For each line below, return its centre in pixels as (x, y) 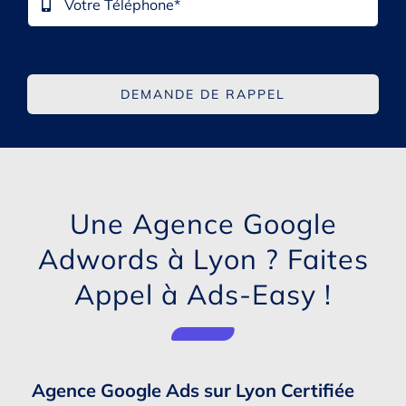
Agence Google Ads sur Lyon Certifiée (193, 390)
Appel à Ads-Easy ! (203, 294)
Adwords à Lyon (151, 258)
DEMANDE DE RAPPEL (203, 94)
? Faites (317, 258)
